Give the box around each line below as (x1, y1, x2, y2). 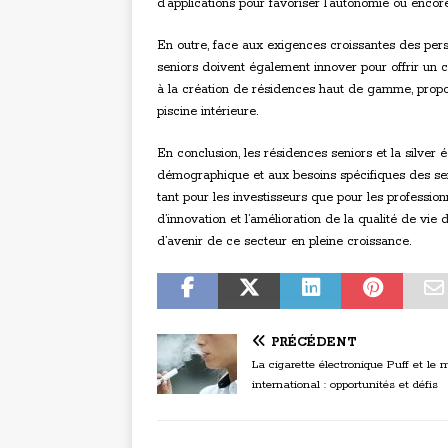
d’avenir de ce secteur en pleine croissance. (157, 234, 411, 250)
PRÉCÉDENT (271, 335, 357, 351)
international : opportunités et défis (252, 377, 438, 393)
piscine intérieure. (157, 104, 258, 120)
